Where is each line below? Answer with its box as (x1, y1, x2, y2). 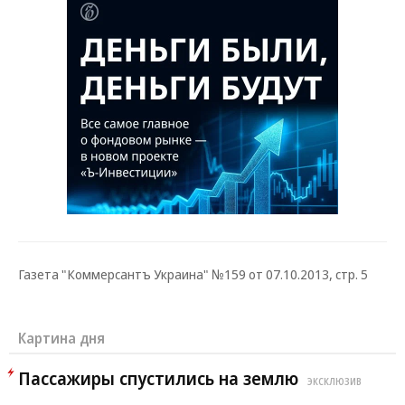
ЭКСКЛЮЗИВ (307, 374, 362, 388)
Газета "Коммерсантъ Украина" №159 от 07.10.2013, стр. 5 (18, 265, 368, 283)
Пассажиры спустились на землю (18, 366, 298, 391)
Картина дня (18, 328, 105, 348)
